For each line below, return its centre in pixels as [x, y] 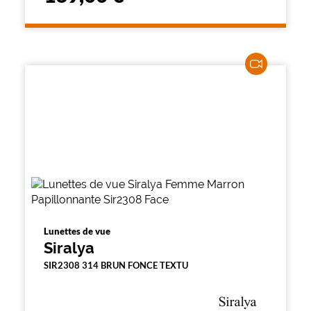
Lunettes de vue [77, 231]
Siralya [69, 248]
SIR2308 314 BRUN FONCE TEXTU [116, 265]
